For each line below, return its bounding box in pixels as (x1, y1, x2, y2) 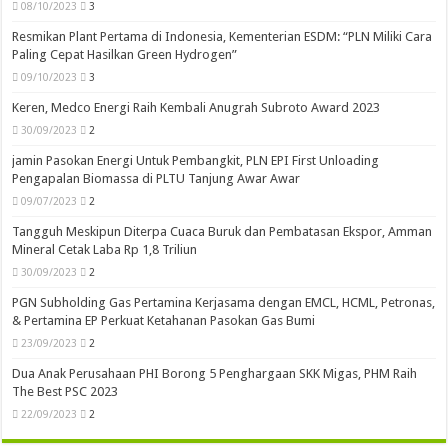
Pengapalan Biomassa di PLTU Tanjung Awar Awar (12, 171, 301, 187)
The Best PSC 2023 (12, 384, 119, 400)
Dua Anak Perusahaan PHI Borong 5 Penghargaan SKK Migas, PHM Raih (12, 366, 418, 382)
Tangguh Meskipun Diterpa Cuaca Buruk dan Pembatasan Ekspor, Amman (12, 224, 433, 240)
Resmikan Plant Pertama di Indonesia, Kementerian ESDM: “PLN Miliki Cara (12, 29, 433, 45)
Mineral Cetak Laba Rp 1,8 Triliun (12, 242, 198, 258)
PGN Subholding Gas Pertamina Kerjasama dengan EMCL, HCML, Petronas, (12, 295, 436, 311)
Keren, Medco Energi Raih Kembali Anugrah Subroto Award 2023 (12, 100, 381, 116)
